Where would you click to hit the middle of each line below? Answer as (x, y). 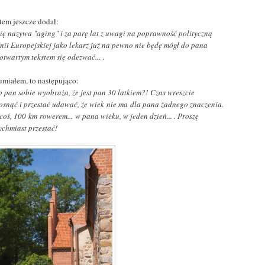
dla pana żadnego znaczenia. (178, 104)
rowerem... (56, 116)
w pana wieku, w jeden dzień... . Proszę (137, 116)
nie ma (119, 104)
